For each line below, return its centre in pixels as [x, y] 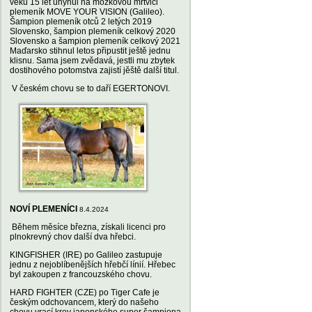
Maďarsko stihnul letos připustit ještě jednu [90, 51]
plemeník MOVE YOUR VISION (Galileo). [87, 12]
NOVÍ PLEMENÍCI [44, 209]
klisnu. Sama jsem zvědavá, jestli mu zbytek [92, 61]
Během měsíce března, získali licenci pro [88, 227]
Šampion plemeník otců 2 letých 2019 [81, 22]
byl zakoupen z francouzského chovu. [81, 274]
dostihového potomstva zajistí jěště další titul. [94, 70]
